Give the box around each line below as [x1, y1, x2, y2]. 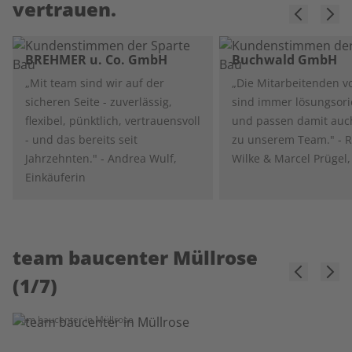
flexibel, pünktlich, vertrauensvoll [25, 113, 200, 128]
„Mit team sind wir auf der [25, 75, 164, 90]
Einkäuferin [25, 170, 86, 185]
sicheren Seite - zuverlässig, [25, 94, 172, 109]
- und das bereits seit [25, 132, 137, 147]
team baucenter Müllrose [13, 244, 258, 270]
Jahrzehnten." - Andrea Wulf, [25, 151, 177, 166]
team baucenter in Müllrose [13, 313, 134, 326]
